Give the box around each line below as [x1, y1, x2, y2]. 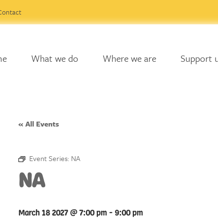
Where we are [102, 52, 156, 65]
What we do [31, 52, 78, 65]
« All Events [18, 118, 59, 129]
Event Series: [29, 153, 71, 163]
